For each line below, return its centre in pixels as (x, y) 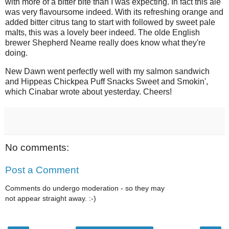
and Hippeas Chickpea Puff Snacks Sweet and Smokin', (107, 82)
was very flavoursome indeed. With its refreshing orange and (114, 12)
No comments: (37, 148)
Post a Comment (42, 170)
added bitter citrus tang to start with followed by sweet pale (110, 22)
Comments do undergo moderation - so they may (85, 188)
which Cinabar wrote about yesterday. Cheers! (88, 92)
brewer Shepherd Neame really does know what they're (105, 43)
